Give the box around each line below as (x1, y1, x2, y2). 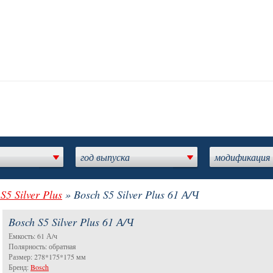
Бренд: (9, 262, 30, 272)
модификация (214, 151, 270, 163)
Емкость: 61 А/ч (9, 231, 57, 241)
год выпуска (80, 151, 130, 163)
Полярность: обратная (9, 241, 76, 251)
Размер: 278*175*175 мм (9, 252, 86, 261)
